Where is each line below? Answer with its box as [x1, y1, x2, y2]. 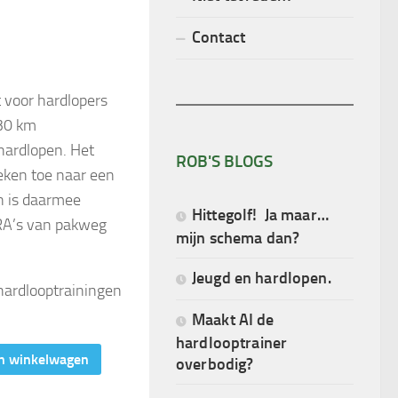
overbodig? [176, 354, 254, 373]
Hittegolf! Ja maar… [192, 204, 332, 224]
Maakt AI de [192, 309, 275, 329]
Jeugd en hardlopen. [192, 267, 331, 287]
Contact [192, 27, 245, 46]
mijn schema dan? [176, 227, 300, 247]
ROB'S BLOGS [176, 150, 273, 171]
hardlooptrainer [176, 332, 288, 352]
